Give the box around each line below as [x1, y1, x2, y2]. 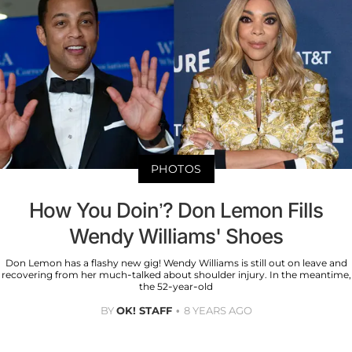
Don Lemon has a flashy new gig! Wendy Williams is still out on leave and [5, 256, 347, 269]
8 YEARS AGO [183, 303, 252, 317]
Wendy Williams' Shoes [69, 223, 283, 248]
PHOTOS [150, 161, 202, 176]
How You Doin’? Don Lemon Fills [29, 197, 323, 222]
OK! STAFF [115, 303, 172, 317]
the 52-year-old [139, 280, 213, 292]
